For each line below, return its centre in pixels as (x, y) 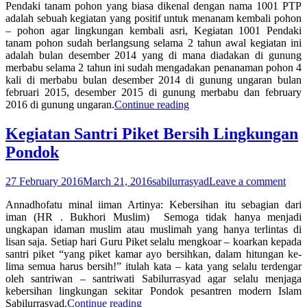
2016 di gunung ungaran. (60, 104)
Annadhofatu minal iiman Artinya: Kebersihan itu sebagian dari (153, 204)
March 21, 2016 (118, 181)
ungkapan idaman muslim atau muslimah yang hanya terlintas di (153, 229)
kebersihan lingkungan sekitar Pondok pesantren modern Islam (153, 291)
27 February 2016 (44, 181)
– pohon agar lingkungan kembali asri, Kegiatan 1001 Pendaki (153, 30)
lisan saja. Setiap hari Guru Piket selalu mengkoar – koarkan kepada (153, 241)
